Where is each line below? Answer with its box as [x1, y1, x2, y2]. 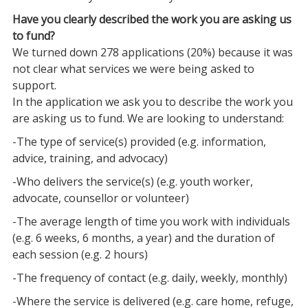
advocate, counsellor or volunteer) [12, 190, 189, 206]
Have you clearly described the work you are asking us [12, 12, 291, 27]
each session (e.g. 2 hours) [12, 247, 148, 262]
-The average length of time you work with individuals [12, 214, 290, 229]
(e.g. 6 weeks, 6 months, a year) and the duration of [12, 230, 275, 245]
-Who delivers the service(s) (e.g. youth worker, [12, 174, 253, 189]
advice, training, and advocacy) [12, 151, 168, 166]
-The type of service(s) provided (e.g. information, [12, 134, 266, 149]
